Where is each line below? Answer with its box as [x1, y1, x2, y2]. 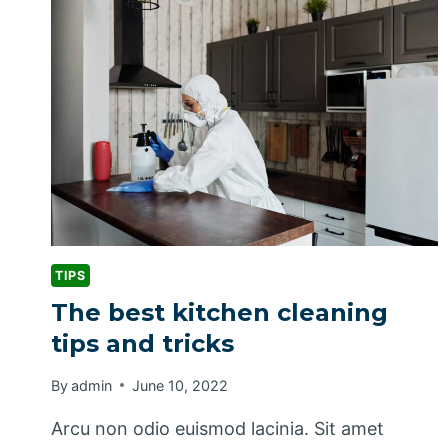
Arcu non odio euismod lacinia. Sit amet [51, 417, 384, 439]
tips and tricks [51, 329, 234, 359]
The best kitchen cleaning [51, 298, 388, 328]
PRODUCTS [140, 36, 227, 54]
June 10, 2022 [132, 376, 229, 394]
